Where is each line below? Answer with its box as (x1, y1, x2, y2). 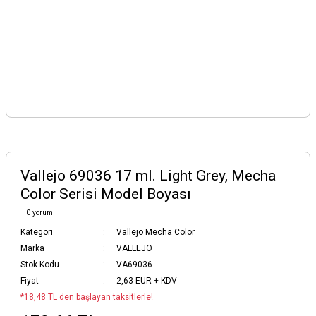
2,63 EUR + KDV (116, 276, 177, 286)
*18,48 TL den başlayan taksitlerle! (20, 292, 153, 302)
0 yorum (26, 209, 53, 217)
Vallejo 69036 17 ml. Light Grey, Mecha (20, 167, 276, 184)
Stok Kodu (20, 260, 59, 269)
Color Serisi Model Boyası (20, 186, 191, 202)
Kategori (20, 227, 53, 237)
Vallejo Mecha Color (116, 227, 195, 237)
